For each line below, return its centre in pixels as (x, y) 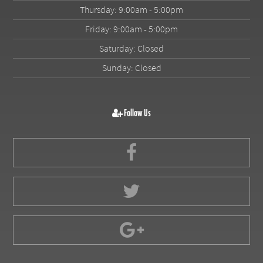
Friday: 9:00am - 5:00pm (131, 29)
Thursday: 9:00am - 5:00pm (131, 10)
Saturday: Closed (131, 48)
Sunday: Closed (131, 68)
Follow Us (137, 113)
